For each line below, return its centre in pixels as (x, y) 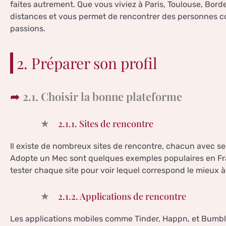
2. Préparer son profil (87, 63)
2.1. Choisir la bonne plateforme (102, 97)
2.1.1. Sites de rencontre (106, 124)
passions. (28, 29)
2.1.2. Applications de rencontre (122, 196)
